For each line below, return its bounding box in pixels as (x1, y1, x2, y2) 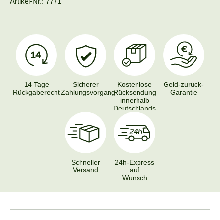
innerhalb (120, 96, 149, 105)
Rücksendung (113, 88, 156, 97)
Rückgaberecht (13, 88, 60, 97)
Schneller (71, 158, 100, 166)
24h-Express (115, 158, 154, 166)
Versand (73, 166, 98, 174)
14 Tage (24, 81, 49, 89)
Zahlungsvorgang (61, 88, 115, 97)
